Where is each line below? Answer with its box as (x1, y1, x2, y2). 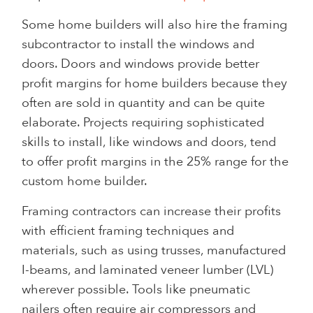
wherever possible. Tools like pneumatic (22, 280, 251, 298)
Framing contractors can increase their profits (22, 202, 282, 220)
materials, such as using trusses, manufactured (22, 241, 286, 259)
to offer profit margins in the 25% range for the (22, 152, 289, 170)
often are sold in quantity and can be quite (22, 94, 265, 112)
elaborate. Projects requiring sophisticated (22, 113, 265, 131)
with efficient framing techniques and (22, 221, 235, 240)
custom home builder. (22, 172, 148, 190)
